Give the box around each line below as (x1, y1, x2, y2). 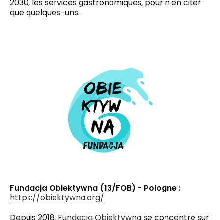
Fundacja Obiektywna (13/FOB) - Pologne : (10, 182, 181, 193)
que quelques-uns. (10, 6, 80, 18)
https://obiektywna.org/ (10, 192, 104, 203)
